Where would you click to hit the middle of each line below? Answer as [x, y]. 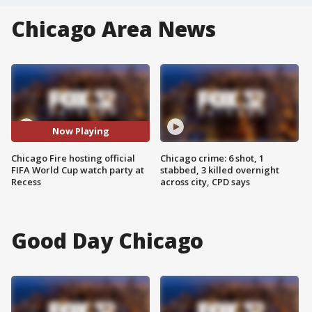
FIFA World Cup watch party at [78, 170]
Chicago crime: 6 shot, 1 [212, 158]
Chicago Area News [114, 29]
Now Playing [80, 131]
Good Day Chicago [108, 240]
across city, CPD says [205, 181]
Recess [26, 181]
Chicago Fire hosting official [73, 158]
